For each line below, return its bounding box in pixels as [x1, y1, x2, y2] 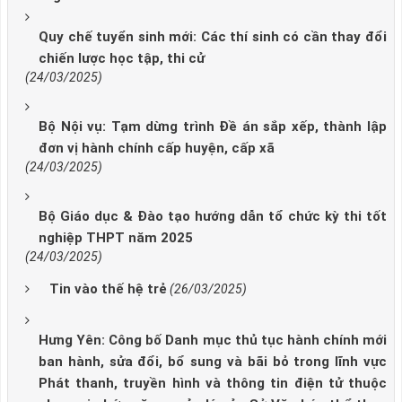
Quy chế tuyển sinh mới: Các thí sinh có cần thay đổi [39, 29, 387, 46]
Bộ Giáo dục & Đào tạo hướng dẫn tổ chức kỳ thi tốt [39, 208, 387, 225]
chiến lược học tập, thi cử [39, 50, 205, 67]
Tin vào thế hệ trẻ [49, 281, 167, 298]
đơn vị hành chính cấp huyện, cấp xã [39, 140, 275, 157]
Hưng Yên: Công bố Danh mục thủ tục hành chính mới [39, 332, 387, 349]
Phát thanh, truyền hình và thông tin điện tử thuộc [39, 375, 387, 392]
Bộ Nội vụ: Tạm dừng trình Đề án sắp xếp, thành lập [39, 118, 387, 135]
